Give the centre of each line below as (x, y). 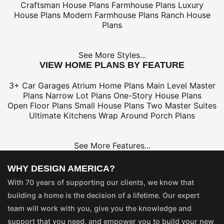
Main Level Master (181, 86)
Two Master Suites (181, 106)
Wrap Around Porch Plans (147, 116)
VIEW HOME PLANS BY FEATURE (112, 65)
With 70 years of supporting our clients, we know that (101, 182)
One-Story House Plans (157, 96)
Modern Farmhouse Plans (110, 15)
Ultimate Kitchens (62, 116)
